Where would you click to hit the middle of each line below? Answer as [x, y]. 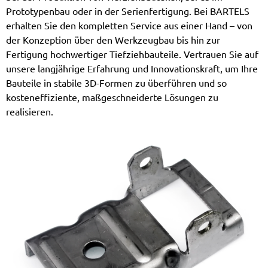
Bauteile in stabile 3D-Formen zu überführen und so [116, 83]
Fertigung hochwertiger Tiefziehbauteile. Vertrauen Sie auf [132, 54]
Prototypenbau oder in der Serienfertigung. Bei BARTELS [128, 11]
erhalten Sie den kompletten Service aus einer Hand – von [129, 25]
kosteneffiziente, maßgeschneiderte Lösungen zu [112, 97]
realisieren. [30, 112]
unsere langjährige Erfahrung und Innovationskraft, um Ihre [132, 68]
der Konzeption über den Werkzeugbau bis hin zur [113, 40]
